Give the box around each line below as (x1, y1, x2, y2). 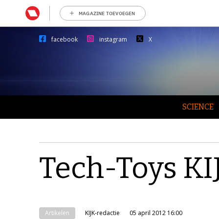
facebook (51, 35, 78, 44)
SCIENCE (182, 102, 214, 111)
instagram (99, 35, 127, 44)
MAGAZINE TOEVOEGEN (79, 10, 135, 17)
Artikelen (45, 209, 69, 217)
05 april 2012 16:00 (130, 209, 182, 217)
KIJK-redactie (85, 209, 120, 217)
